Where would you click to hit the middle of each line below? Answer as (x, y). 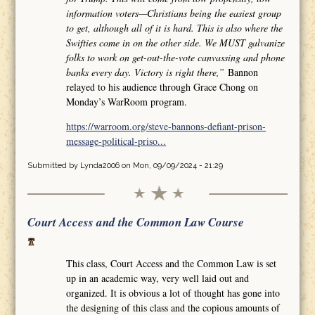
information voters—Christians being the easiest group (174, 13)
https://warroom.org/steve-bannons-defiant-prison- (166, 126)
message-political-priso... (116, 141)
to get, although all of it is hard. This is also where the (175, 27)
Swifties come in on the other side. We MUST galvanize (176, 42)
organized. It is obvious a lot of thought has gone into (173, 292)
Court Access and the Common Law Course (135, 222)
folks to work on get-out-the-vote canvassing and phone (176, 57)
